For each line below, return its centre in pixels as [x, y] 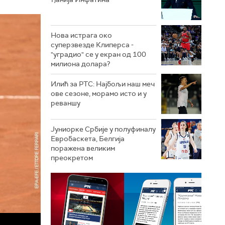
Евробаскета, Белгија [88, 138]
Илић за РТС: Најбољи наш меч [103, 84]
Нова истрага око [81, 35]
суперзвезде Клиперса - [92, 44]
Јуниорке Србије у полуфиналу [103, 129]
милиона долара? [80, 64]
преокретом [72, 157]
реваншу [66, 103]
